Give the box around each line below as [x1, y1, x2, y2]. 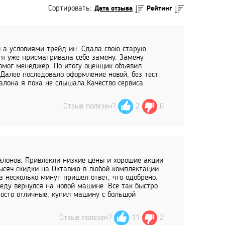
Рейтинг [147, 5, 172, 12]
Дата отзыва [94, 5, 133, 12]
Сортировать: [48, 5, 94, 13]
